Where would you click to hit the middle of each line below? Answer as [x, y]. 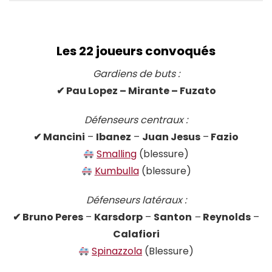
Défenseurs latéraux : [136, 200]
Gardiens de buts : [136, 74]
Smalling [117, 154]
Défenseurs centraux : [136, 120]
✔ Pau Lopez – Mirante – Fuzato [136, 91]
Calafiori [136, 234]
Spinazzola [117, 251]
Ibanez [114, 137]
